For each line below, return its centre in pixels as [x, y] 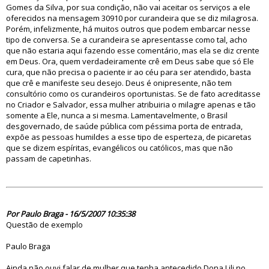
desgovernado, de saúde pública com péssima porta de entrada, [124, 126]
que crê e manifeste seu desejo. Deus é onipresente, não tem [119, 83]
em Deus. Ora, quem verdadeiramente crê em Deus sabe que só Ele [130, 61]
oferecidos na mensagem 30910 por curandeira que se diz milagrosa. [132, 18]
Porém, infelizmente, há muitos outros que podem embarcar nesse [128, 29]
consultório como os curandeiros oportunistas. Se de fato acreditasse [133, 94]
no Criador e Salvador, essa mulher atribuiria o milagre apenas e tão [131, 104]
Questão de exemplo [44, 225]
